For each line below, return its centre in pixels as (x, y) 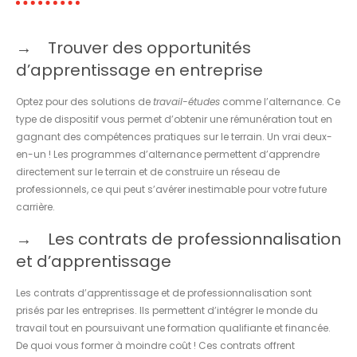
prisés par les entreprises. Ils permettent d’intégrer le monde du (167, 310)
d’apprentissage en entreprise (139, 70)
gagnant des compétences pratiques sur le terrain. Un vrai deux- (174, 136)
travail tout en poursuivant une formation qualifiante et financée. (173, 328)
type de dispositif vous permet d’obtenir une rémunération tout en (174, 119)
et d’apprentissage (94, 261)
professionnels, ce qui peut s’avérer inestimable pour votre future (171, 189)
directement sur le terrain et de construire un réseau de (148, 171)
